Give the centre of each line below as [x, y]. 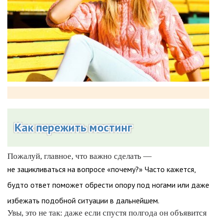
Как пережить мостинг [73, 127]
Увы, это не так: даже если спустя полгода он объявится [107, 213]
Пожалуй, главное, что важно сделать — [79, 156]
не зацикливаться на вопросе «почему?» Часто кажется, [101, 169]
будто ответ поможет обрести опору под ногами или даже [108, 185]
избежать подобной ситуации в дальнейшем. [83, 200]
